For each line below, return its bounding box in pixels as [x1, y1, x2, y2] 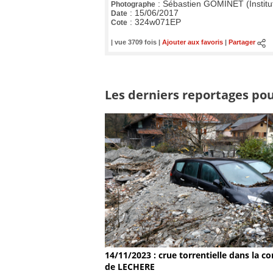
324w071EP [135, 18, 181, 27]
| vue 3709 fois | [111, 38, 162, 46]
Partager [229, 38, 255, 46]
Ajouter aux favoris [162, 38, 223, 46]
